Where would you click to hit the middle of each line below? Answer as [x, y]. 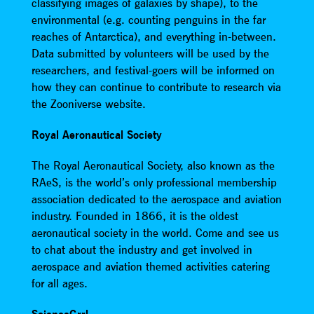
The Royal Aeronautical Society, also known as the [153, 166]
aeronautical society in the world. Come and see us [155, 233]
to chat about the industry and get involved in [142, 250]
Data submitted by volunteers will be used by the [150, 54]
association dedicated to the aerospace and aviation [156, 199]
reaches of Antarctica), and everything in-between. [153, 37]
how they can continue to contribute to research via [156, 87]
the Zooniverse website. [88, 104]
